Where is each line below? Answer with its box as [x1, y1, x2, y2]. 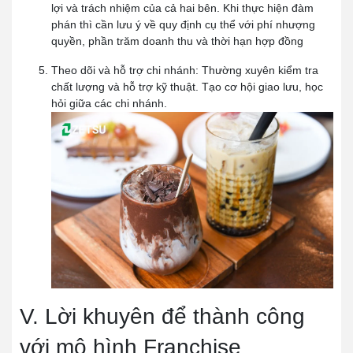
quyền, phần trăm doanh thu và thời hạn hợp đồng [51, 35, 307, 48]
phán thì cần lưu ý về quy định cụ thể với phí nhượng [51, 18, 315, 32]
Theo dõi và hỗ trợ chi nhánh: [51, 64, 202, 77]
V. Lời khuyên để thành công [20, 304, 305, 329]
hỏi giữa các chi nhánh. [51, 97, 167, 110]
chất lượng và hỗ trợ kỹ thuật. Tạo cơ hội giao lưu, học [51, 80, 323, 94]
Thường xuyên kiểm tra [202, 64, 318, 77]
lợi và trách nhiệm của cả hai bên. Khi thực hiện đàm [51, 2, 314, 15]
